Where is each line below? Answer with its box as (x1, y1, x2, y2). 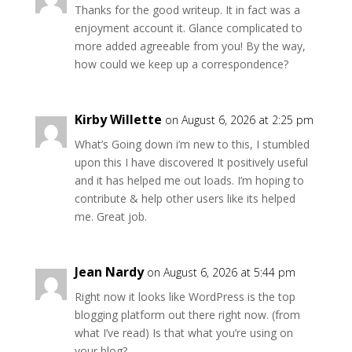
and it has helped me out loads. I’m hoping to (74, 173, 304, 189)
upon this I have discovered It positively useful (74, 155, 308, 170)
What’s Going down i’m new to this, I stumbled (74, 137, 310, 152)
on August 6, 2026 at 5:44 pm (146, 265, 295, 280)
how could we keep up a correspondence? (74, 57, 288, 72)
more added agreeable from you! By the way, (74, 38, 306, 54)
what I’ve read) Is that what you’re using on (74, 325, 293, 341)
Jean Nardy (74, 263, 144, 281)
